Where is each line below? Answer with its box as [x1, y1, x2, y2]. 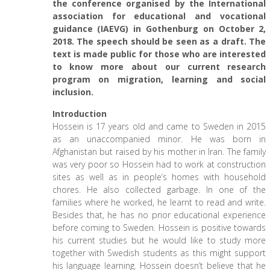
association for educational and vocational [52, 10, 266, 22]
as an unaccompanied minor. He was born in [52, 133, 266, 145]
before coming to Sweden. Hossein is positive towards [52, 222, 266, 233]
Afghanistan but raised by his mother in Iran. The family [52, 146, 266, 157]
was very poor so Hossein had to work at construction [52, 159, 266, 170]
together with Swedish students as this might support [52, 247, 266, 259]
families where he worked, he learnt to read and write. [52, 196, 266, 208]
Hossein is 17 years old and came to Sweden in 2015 [52, 121, 266, 132]
